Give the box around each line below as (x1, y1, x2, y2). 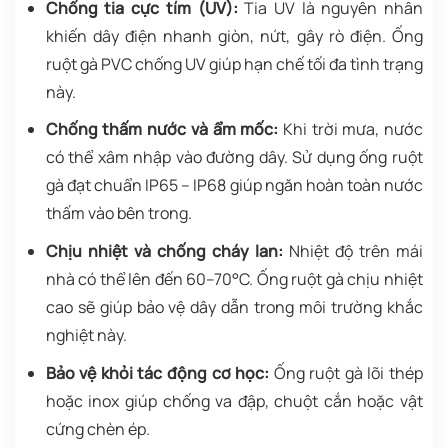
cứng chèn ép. (45, 417, 150, 440)
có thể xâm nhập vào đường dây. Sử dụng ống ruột (45, 146, 423, 169)
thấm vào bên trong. (45, 202, 192, 225)
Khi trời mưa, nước (278, 118, 424, 141)
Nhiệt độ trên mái (282, 240, 424, 263)
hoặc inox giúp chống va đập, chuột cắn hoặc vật (45, 389, 423, 412)
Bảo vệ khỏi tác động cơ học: (45, 361, 270, 384)
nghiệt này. (45, 324, 127, 347)
